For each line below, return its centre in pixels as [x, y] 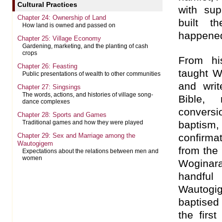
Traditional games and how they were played [83, 122]
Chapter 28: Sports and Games [62, 115]
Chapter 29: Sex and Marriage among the [76, 136]
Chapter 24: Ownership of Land [62, 18]
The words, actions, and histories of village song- [88, 95]
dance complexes [46, 102]
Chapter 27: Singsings [49, 87]
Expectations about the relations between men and [90, 151]
